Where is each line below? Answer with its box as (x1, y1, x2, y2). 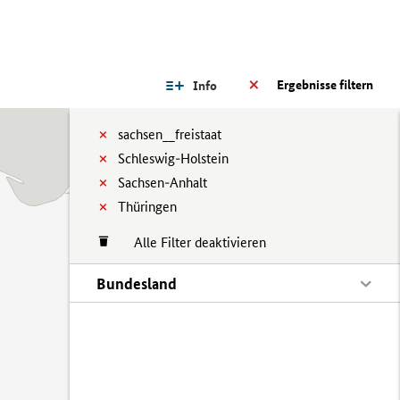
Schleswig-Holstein (118, 150, 229, 167)
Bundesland (96, 274, 177, 293)
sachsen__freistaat (118, 126, 221, 143)
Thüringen (118, 198, 177, 215)
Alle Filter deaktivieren (116, 234, 266, 251)
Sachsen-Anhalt (118, 174, 207, 191)
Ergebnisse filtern (277, 77, 373, 93)
